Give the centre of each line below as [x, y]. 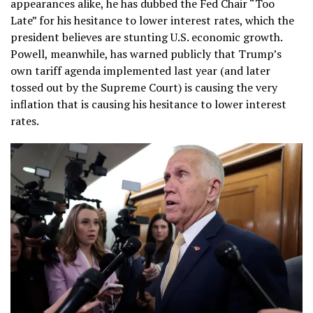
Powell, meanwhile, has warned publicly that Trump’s [146, 54]
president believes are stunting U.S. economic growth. [146, 37]
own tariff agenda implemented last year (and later [140, 71]
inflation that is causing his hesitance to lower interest [148, 104]
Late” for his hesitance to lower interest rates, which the [152, 21]
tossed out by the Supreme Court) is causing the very [144, 88]
